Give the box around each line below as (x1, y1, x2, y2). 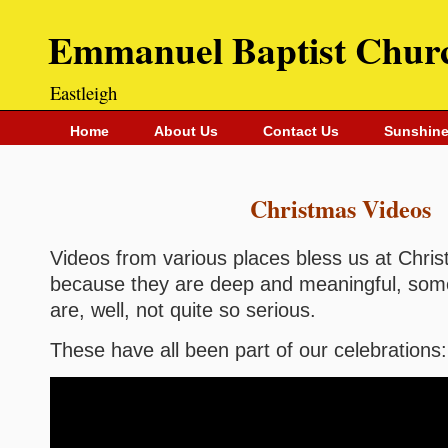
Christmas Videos (249, 191, 431, 226)
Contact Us (263, 123, 339, 139)
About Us (154, 123, 218, 139)
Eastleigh (50, 80, 117, 105)
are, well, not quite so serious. (50, 299, 316, 321)
